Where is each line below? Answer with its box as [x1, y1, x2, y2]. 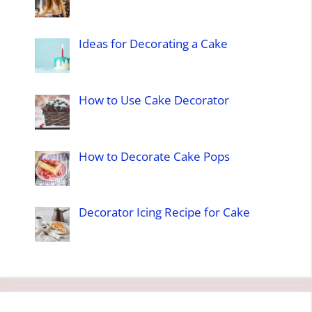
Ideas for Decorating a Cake [78, 36, 228, 52]
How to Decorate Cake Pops [78, 148, 230, 164]
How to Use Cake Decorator [78, 91, 229, 108]
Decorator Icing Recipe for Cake [78, 204, 250, 221]
